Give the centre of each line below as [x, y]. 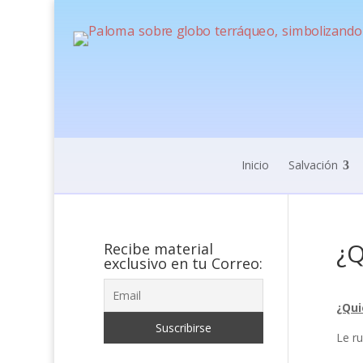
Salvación [313, 165]
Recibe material [158, 249]
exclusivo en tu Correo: [183, 263]
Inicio [255, 165]
